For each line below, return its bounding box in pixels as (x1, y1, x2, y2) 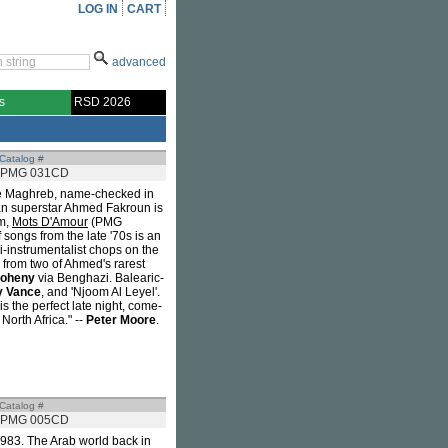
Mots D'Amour (12, 215, 88, 229)
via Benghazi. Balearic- (35, 271, 164, 285)
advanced (112, 55, 166, 69)
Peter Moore (86, 313, 156, 327)
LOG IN (78, 2, 118, 16)
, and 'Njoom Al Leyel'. (41, 285, 160, 299)
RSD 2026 (74, 95, 131, 109)
